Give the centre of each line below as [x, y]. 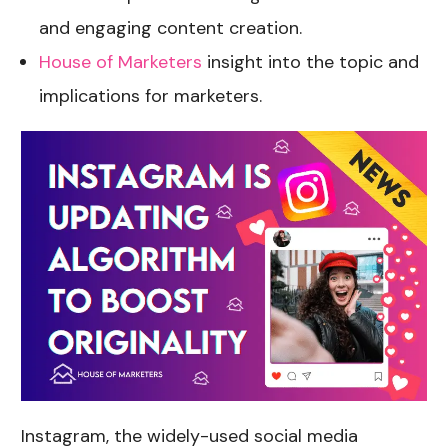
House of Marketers [121, 61]
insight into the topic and [311, 61]
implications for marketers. [151, 95]
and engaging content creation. [171, 27]
